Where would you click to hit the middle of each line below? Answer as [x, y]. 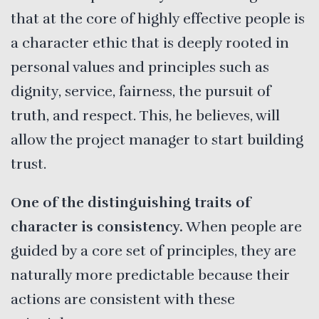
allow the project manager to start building [157, 140]
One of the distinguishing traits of [131, 202]
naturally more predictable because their [150, 275]
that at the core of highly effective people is [158, 19]
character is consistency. [97, 226]
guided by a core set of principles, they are [153, 251]
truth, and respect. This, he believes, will [145, 115]
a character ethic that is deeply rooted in [150, 43]
